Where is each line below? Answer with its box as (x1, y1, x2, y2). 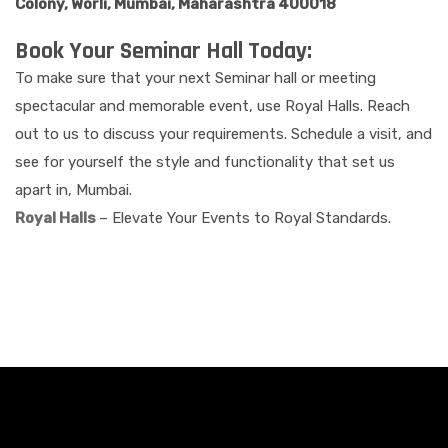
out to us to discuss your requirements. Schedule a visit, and (15, 125, 432, 143)
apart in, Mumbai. (15, 181, 132, 199)
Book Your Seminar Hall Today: (15, 36, 312, 66)
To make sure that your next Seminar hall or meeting (15, 69, 376, 87)
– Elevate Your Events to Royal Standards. (99, 209, 391, 227)
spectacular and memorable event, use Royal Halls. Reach (15, 97, 410, 115)
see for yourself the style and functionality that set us (15, 153, 395, 171)
